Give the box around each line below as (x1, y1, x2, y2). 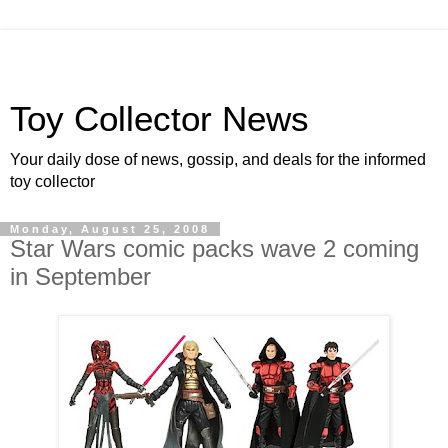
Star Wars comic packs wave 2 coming (10, 235, 419, 262)
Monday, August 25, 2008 (10, 223, 210, 235)
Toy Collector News (10, 100, 309, 138)
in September (10, 263, 151, 290)
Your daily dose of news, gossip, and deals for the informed (10, 151, 426, 168)
